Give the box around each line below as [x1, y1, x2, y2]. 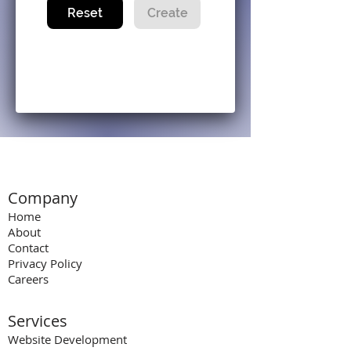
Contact [8, 240, 49, 255]
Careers [8, 271, 49, 287]
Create [147, 5, 188, 20]
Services [8, 310, 67, 331]
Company [8, 187, 78, 208]
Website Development [8, 331, 127, 347]
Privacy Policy [8, 255, 82, 271]
